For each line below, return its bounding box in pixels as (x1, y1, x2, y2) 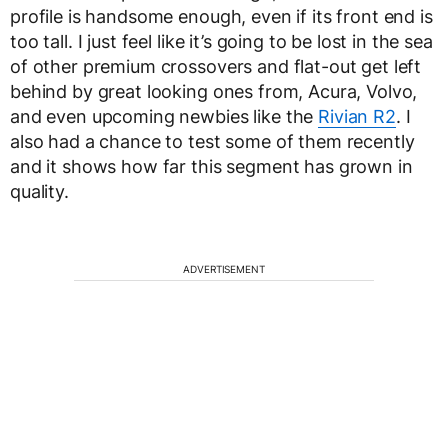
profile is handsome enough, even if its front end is (10, 6, 433, 28)
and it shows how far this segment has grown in (10, 156, 413, 178)
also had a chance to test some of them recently (10, 131, 415, 153)
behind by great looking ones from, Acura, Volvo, (10, 81, 418, 103)
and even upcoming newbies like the (10, 106, 319, 128)
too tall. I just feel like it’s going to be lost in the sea (10, 31, 433, 53)
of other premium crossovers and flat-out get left (10, 56, 422, 78)
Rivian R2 (318, 106, 396, 128)
